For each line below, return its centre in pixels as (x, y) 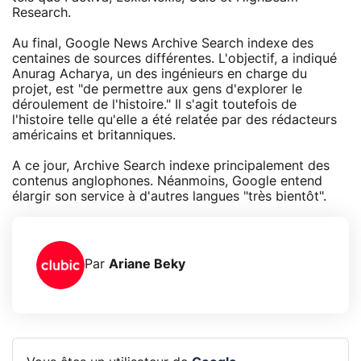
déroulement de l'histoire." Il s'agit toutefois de (154, 104)
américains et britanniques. (94, 135)
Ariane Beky (147, 265)
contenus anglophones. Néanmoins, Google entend (167, 181)
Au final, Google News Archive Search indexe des (163, 43)
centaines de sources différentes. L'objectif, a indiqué (174, 58)
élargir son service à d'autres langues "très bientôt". (169, 196)
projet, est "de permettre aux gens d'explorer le (157, 89)
